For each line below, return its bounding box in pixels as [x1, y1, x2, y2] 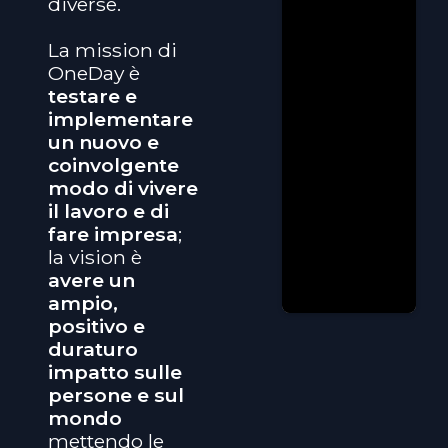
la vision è [48, 244, 142, 269]
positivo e [48, 313, 145, 338]
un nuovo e [48, 129, 159, 154]
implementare [48, 106, 193, 131]
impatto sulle [48, 359, 182, 384]
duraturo [48, 336, 138, 361]
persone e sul [48, 382, 184, 407]
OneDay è [48, 60, 140, 85]
